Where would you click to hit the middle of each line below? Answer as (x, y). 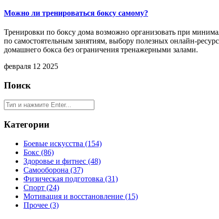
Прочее (37, 205)
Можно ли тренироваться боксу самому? (76, 13)
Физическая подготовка (64, 178)
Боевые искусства (54, 143)
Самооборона (47, 170)
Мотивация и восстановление (74, 196)
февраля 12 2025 (31, 66)
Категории (27, 125)
